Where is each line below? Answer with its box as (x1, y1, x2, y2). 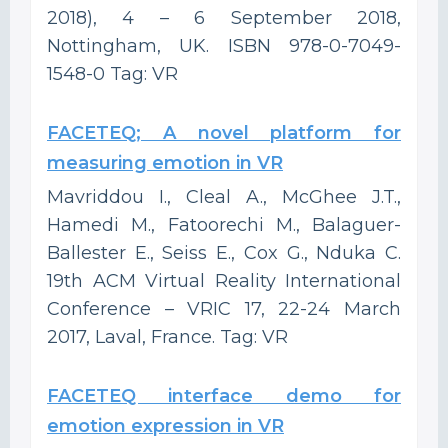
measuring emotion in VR (47, 151, 283, 174)
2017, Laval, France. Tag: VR (47, 325, 288, 348)
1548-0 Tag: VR (47, 62, 178, 85)
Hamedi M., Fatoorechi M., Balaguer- (47, 213, 401, 236)
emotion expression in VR (47, 414, 284, 437)
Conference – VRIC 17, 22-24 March (47, 297, 401, 320)
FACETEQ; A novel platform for (47, 121, 401, 144)
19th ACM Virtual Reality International (47, 269, 401, 292)
